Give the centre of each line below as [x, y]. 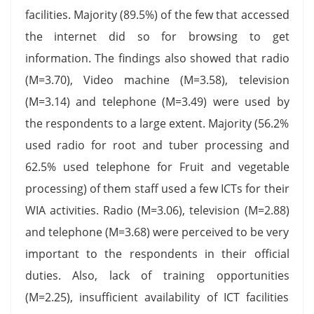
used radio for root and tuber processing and [157, 145]
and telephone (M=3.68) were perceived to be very [157, 232]
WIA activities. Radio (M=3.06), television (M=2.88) [157, 210]
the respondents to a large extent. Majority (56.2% [157, 123]
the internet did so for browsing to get [157, 36]
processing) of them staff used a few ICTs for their [157, 188]
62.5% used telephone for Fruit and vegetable [157, 166]
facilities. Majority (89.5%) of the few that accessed [157, 14]
